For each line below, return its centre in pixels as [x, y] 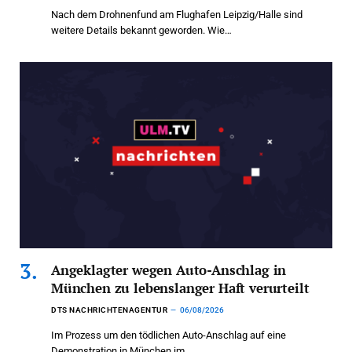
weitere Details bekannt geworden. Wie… [141, 31]
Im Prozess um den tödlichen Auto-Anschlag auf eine [169, 335]
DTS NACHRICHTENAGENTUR [109, 310]
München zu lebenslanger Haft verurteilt [180, 288]
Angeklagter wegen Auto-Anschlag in [169, 269]
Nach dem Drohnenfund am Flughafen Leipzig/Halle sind [177, 15]
